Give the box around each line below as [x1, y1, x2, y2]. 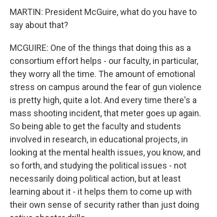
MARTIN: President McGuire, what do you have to [10, 7, 197, 17]
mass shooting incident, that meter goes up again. [10, 108, 201, 118]
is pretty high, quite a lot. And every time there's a [10, 95, 197, 105]
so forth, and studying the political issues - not [10, 160, 186, 170]
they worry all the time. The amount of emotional [10, 69, 195, 79]
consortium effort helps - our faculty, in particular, [10, 56, 198, 66]
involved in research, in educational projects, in [10, 134, 188, 144]
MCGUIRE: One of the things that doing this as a [10, 43, 191, 53]
